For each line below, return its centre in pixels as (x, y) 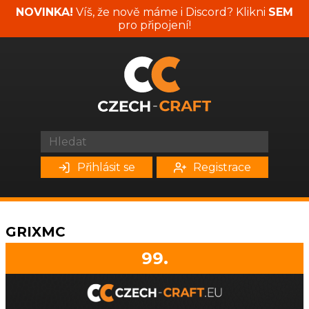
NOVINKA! (44, 12)
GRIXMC (36, 232)
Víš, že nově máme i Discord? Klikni (171, 12)
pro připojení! (154, 25)
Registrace (222, 167)
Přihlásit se (106, 167)
